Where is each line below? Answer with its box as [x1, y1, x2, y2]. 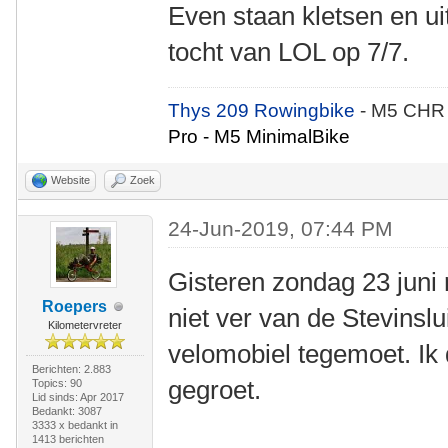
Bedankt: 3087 [31, 405, 102, 417]
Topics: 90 [31, 377, 82, 389]
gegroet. [168, 375, 262, 405]
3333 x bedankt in [31, 419, 118, 431]
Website [51, 174, 90, 186]
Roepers [42, 298, 108, 315]
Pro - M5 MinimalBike [168, 126, 351, 147]
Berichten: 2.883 [31, 363, 111, 375]
